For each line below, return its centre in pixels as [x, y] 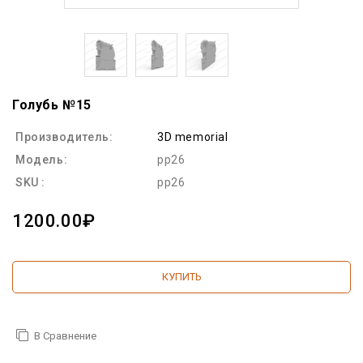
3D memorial [193, 137]
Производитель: [64, 137]
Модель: [42, 159]
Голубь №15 [52, 105]
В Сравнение [65, 335]
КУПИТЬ [181, 276]
